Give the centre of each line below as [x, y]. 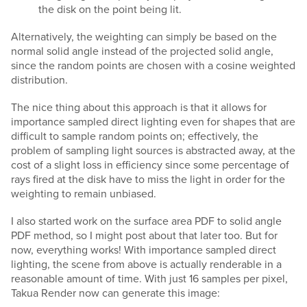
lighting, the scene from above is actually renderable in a [146, 264]
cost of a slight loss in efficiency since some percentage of [150, 165]
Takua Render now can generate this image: [115, 293]
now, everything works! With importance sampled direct [144, 250]
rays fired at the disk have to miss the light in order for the [148, 179]
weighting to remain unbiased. [84, 194]
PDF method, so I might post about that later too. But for [144, 235]
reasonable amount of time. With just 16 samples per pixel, [149, 279]
